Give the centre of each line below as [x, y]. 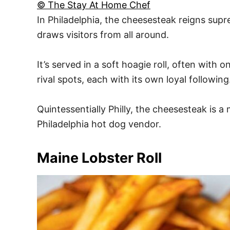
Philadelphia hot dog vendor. [99, 124]
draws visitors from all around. [103, 35]
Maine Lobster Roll [99, 158]
